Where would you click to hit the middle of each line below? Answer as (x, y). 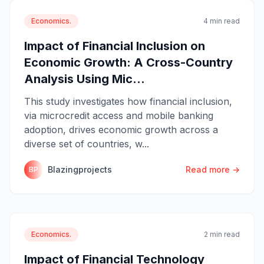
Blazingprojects (80, 169)
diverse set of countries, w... (87, 143)
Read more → (213, 169)
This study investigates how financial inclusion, (128, 101)
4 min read (222, 21)
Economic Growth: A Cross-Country (128, 62)
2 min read (222, 234)
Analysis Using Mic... (85, 79)
